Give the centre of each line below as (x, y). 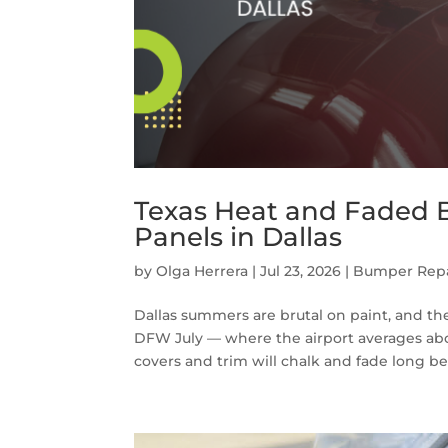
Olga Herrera (202, 271)
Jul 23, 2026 (301, 271)
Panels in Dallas (238, 237)
